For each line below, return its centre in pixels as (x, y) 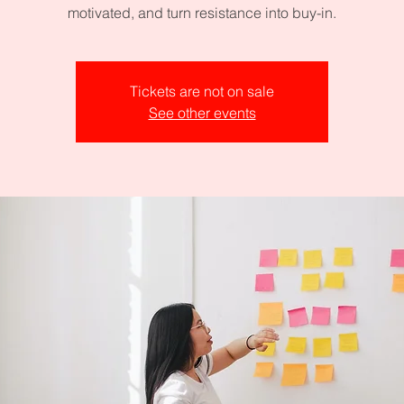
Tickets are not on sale (202, 91)
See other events (202, 112)
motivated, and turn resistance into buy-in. (202, 12)
